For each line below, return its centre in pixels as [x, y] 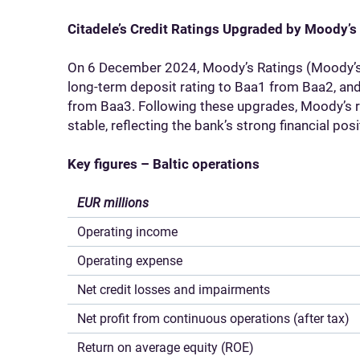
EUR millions [113, 203]
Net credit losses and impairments [174, 290]
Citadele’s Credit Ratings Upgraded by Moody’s [212, 29]
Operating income [127, 232]
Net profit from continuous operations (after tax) [213, 319]
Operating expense [130, 261]
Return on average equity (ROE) [166, 348]
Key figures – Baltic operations [164, 164]
